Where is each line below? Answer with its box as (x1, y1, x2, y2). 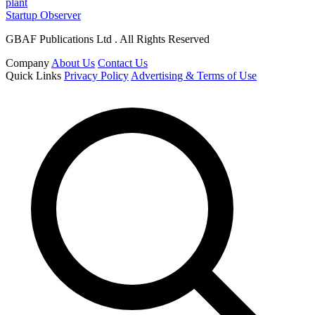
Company (6, 57, 49, 70)
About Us (51, 57, 95, 70)
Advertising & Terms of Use (131, 70, 257, 82)
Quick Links (6, 70, 61, 82)
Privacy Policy (64, 70, 129, 82)
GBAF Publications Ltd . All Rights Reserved (6, 33, 210, 46)
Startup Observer (6, 9, 81, 22)
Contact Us (98, 57, 148, 70)
